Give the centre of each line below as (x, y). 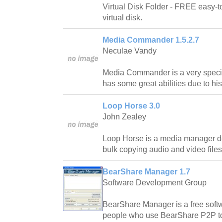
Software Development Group (155, 183)
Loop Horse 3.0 (131, 106)
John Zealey (124, 117)
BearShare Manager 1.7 (146, 172)
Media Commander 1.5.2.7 (151, 40)
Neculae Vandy (130, 51)
